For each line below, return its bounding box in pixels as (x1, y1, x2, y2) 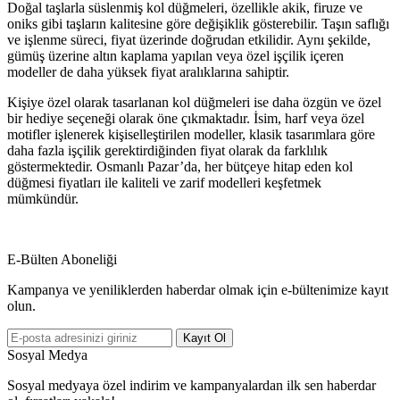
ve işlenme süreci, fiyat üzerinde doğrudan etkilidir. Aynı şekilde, (7, 32, 371, 48)
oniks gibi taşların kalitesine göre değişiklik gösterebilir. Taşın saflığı (7, 16, 389, 32)
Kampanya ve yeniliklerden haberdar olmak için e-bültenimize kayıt (7, 282, 388, 298)
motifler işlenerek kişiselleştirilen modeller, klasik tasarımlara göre (7, 127, 375, 143)
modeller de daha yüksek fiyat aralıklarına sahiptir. (7, 64, 289, 80)
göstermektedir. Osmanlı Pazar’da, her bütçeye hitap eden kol (7, 159, 353, 175)
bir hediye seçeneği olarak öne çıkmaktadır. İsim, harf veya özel (7, 111, 364, 127)
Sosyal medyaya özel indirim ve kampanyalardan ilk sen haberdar (7, 378, 376, 394)
